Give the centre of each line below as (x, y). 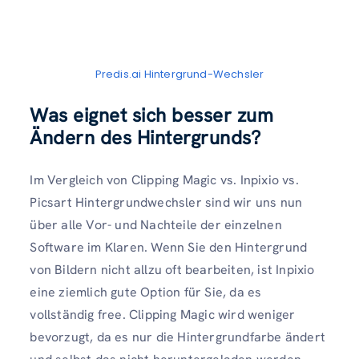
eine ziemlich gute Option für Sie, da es (146, 292)
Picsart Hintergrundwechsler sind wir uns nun (166, 202)
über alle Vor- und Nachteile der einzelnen (156, 224)
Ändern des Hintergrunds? (145, 137)
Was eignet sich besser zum (152, 115)
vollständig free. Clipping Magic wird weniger (163, 314)
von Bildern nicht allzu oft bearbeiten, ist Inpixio (172, 269)
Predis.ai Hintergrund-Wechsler (179, 74)
